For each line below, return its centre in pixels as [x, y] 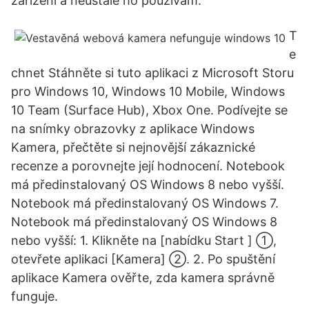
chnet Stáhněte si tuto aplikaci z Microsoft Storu [152, 73]
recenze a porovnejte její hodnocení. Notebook [148, 166]
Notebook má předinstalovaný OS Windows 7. [145, 203]
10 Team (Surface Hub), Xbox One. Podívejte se [149, 110]
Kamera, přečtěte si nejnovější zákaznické [133, 147]
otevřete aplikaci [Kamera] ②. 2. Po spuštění [143, 259]
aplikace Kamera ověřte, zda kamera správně [143, 278]
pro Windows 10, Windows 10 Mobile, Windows [148, 91]
